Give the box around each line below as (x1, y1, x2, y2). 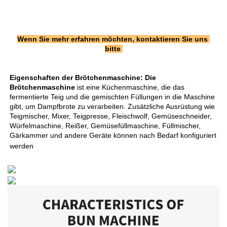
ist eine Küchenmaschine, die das (77, 83, 184, 92)
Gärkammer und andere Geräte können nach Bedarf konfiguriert (10, 131, 216, 140)
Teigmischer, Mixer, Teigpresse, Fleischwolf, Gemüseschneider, (10, 112, 212, 121)
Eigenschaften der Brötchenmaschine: (10, 73, 145, 82)
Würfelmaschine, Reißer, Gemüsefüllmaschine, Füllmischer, (10, 122, 201, 130)
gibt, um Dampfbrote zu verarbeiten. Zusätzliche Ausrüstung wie (10, 102, 215, 111)
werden (10, 142, 35, 150)
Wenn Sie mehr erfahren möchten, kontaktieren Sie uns (17, 35, 208, 44)
